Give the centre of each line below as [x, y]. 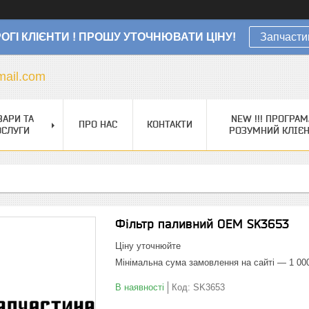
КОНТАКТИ [170, 124]
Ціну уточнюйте [148, 246]
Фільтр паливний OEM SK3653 [202, 224]
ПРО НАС [98, 124]
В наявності [140, 287]
